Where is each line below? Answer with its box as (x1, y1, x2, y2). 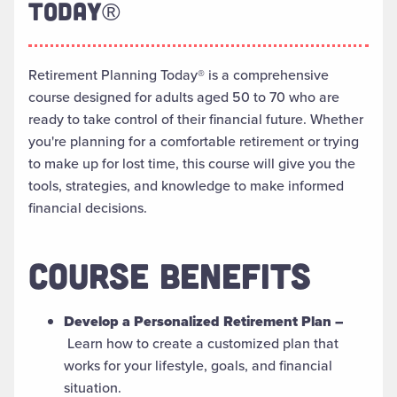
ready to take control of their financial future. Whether (28, 108, 363, 129)
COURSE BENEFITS (28, 253, 311, 296)
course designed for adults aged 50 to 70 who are (28, 86, 339, 107)
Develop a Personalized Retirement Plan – (64, 310, 343, 331)
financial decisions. (28, 197, 147, 218)
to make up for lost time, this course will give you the (28, 152, 355, 174)
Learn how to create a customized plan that (67, 332, 339, 354)
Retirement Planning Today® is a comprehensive (28, 64, 329, 85)
